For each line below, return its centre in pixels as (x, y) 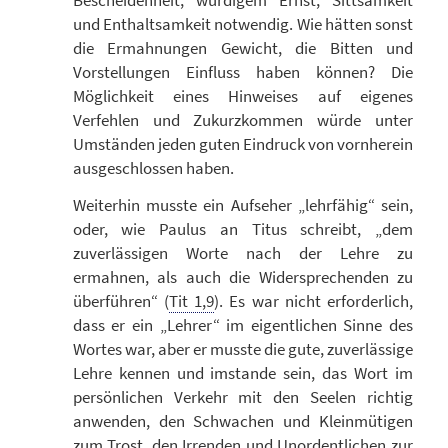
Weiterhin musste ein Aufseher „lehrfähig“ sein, (242, 204)
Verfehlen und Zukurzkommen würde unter (242, 120)
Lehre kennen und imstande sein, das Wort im (242, 372)
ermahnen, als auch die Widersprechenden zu (242, 276)
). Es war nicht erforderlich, (314, 300)
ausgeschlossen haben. (153, 168)
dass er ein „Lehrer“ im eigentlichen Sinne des (242, 324)
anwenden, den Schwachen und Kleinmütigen (242, 420)
